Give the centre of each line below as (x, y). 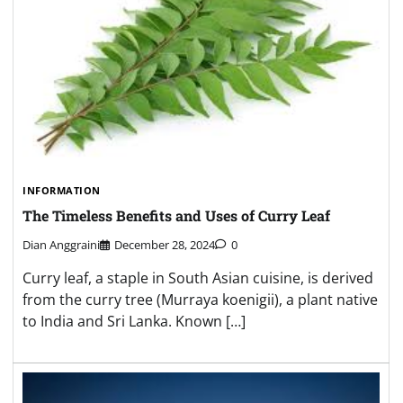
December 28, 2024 (165, 245)
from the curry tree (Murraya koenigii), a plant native (200, 300)
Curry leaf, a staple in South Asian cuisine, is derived (198, 278)
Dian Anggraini (61, 245)
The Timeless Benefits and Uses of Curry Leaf (176, 216)
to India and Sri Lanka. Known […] (134, 322)
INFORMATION (62, 190)
